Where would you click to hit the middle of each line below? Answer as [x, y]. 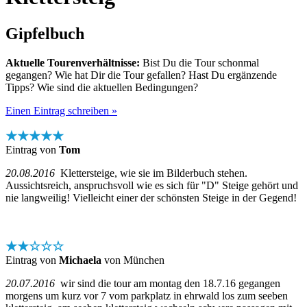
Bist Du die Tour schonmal [199, 62]
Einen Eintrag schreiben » [61, 110]
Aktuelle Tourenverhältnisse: [73, 62]
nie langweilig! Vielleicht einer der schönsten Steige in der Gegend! [151, 197]
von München [133, 260]
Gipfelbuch [45, 33]
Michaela [80, 260]
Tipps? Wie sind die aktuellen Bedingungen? [102, 87]
